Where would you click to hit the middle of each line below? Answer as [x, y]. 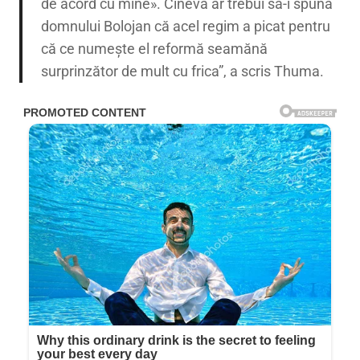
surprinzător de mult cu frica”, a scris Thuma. [182, 71]
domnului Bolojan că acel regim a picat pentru [185, 26]
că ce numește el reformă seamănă [154, 48]
